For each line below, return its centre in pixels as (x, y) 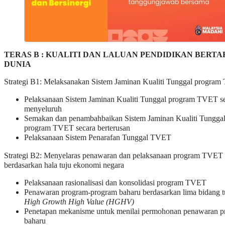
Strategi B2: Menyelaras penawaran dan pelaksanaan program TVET (114, 155)
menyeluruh (43, 109)
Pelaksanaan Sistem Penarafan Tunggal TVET (98, 138)
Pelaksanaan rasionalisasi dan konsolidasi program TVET (115, 183)
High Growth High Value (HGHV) (79, 202)
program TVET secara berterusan (77, 128)
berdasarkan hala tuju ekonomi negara (64, 165)
